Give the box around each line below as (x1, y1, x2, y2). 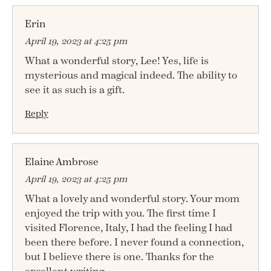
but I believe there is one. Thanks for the (25, 250, 214, 263)
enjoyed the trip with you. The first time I (25, 207, 216, 220)
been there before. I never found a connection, (25, 236, 244, 249)
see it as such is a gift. (25, 83, 125, 96)
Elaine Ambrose (25, 155, 98, 168)
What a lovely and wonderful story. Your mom (25, 192, 240, 205)
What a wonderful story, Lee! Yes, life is (25, 54, 209, 67)
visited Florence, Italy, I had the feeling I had (25, 221, 232, 234)
